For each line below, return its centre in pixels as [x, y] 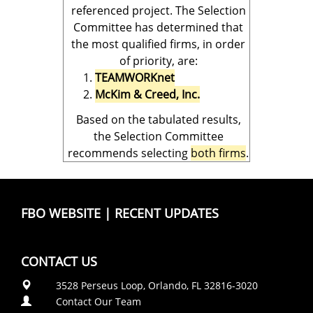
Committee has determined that [158, 27]
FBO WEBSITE [61, 213]
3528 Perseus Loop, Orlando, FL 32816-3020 [157, 285]
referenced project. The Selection [158, 10]
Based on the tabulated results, [158, 119]
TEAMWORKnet [135, 78]
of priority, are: [158, 61]
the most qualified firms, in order [158, 44]
